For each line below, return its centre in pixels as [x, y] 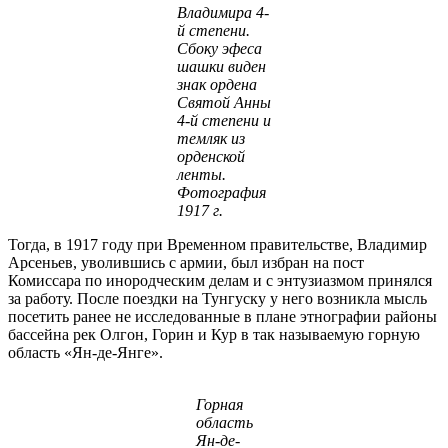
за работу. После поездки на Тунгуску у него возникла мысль [217, 298]
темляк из [210, 138]
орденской [210, 156]
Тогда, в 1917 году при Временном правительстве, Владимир [217, 244]
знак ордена [216, 84]
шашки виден [221, 66]
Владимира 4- [222, 12]
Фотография [221, 192]
